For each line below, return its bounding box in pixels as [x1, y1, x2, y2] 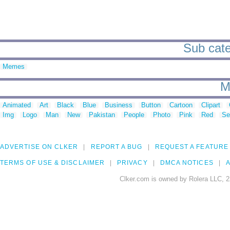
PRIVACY [117, 159, 148, 167]
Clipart [201, 101, 220, 109]
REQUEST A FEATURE [155, 143, 228, 151]
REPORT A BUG [90, 143, 143, 151]
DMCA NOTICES [160, 159, 214, 167]
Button [141, 101, 161, 109]
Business [105, 101, 132, 109]
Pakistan [89, 111, 115, 119]
